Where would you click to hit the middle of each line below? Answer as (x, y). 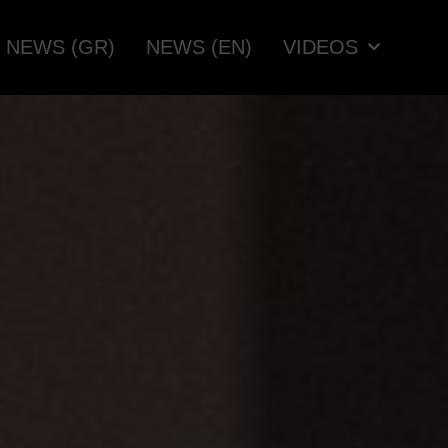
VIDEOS (321, 47)
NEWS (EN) (199, 47)
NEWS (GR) (61, 47)
